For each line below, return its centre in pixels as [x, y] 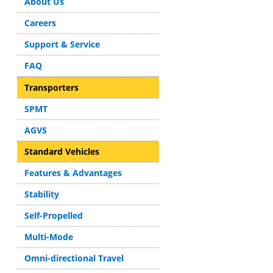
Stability [42, 194]
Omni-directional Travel [74, 258]
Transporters [52, 87]
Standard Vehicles [62, 151]
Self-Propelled [54, 215]
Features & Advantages [73, 173]
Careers [41, 23]
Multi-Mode [49, 237]
